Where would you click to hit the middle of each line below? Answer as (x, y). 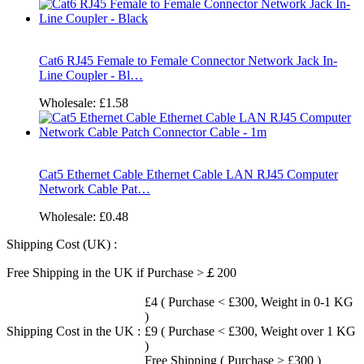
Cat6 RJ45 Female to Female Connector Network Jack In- (188, 60)
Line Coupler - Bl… (91, 75)
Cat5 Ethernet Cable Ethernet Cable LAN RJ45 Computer (188, 174)
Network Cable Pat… (95, 188)
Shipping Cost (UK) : (62, 244)
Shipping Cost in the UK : (74, 331)
